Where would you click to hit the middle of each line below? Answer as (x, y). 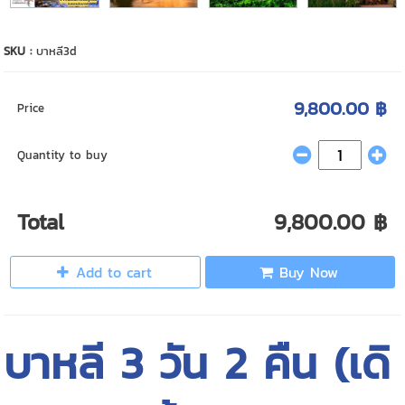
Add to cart (114, 272)
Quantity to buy (63, 155)
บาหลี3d (57, 51)
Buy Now (309, 272)
